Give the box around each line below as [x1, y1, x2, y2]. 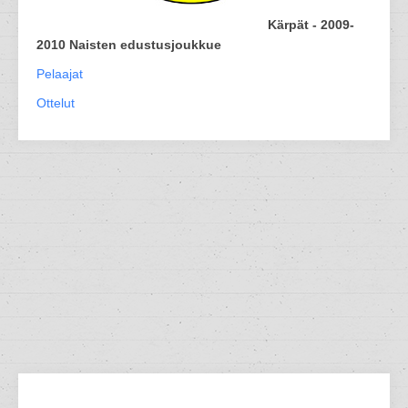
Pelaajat [36, 66, 83, 81]
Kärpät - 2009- [268, 17, 354, 32]
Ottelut [36, 96, 75, 110]
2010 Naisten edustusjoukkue [36, 37, 221, 52]
